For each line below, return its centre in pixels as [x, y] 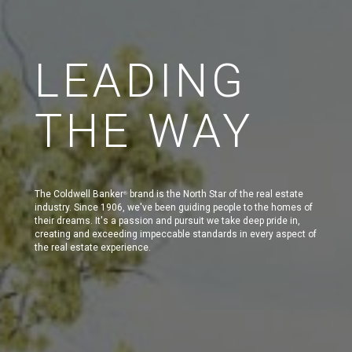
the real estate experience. [93, 247]
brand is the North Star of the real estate [215, 194]
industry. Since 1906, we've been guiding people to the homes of [174, 207]
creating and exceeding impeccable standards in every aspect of [176, 234]
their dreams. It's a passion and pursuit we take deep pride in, [167, 220]
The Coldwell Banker [79, 194]
